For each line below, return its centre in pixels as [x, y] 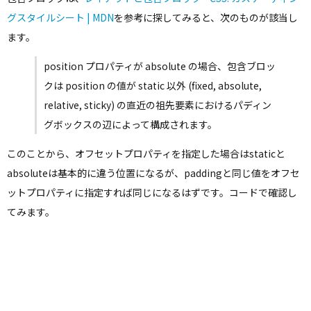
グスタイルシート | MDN [60, 17]
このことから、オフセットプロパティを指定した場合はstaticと [146, 153]
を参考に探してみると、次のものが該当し [206, 17]
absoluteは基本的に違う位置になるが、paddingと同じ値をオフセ [153, 173]
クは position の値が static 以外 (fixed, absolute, [153, 85]
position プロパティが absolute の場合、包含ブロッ [160, 66]
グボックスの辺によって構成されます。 [131, 124]
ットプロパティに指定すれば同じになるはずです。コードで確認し [152, 192]
